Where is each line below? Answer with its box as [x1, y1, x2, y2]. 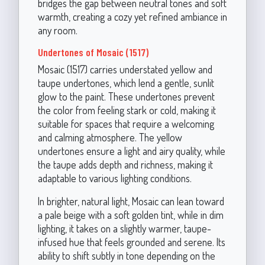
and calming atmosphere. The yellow [37, 130, 182, 144]
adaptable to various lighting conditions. [37, 171, 192, 185]
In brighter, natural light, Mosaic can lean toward [37, 194, 224, 208]
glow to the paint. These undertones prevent [37, 89, 215, 103]
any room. [37, 23, 77, 37]
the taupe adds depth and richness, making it [37, 157, 213, 171]
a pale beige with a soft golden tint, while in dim [37, 208, 224, 221]
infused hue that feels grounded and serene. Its [37, 235, 225, 248]
